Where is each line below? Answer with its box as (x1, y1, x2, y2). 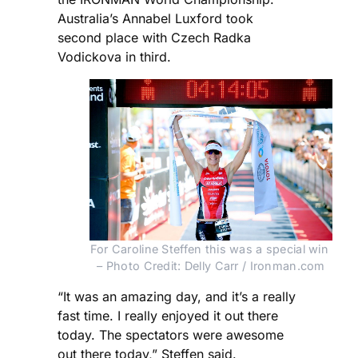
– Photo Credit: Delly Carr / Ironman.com (97, 259, 325, 273)
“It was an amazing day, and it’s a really (58, 288, 296, 305)
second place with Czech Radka (58, 30, 251, 46)
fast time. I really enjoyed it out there (58, 308, 278, 324)
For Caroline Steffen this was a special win (89, 242, 329, 257)
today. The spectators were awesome (58, 327, 284, 344)
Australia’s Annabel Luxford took (58, 10, 253, 27)
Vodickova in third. (58, 49, 171, 66)
